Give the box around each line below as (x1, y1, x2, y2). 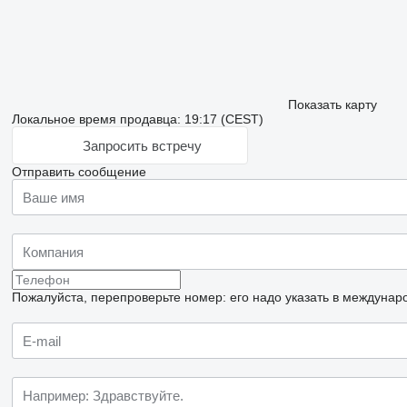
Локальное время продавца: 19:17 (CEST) (11, 112, 263, 126)
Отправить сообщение (11, 164, 146, 179)
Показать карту (287, 97, 377, 112)
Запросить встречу (82, 137, 202, 154)
